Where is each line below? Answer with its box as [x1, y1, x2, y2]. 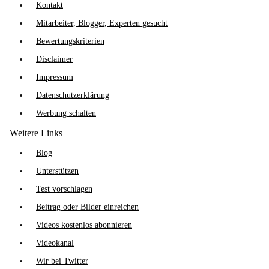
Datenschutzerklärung [36, 91, 109, 100]
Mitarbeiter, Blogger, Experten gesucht [36, 19, 168, 28]
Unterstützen [36, 166, 79, 175]
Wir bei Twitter [36, 256, 88, 265]
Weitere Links [10, 128, 62, 138]
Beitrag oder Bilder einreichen [36, 202, 139, 211]
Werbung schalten [36, 109, 96, 118]
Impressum [36, 73, 73, 82]
